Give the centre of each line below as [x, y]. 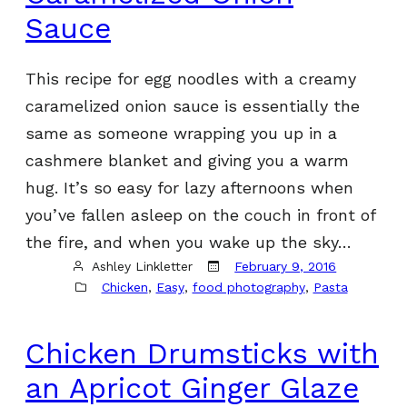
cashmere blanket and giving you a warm [187, 160]
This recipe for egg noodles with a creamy [191, 78]
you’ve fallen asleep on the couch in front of [200, 214]
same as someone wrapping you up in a [181, 133]
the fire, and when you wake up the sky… [189, 242]
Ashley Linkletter [143, 266]
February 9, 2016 [286, 266]
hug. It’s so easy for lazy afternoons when [189, 187]
